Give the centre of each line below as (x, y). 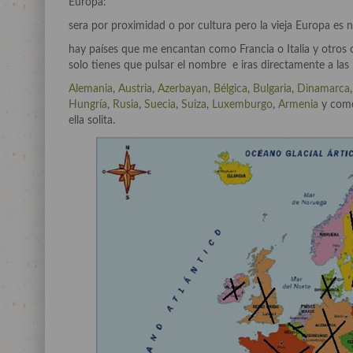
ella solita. (92, 120)
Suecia (160, 104)
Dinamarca (323, 89)
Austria (135, 89)
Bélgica (230, 89)
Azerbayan (183, 89)
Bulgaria (272, 89)
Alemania (91, 89)
